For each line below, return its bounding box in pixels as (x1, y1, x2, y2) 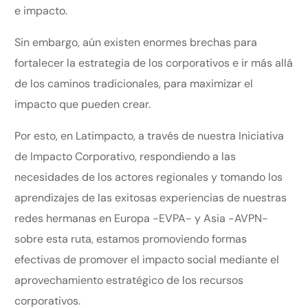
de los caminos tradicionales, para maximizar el (14, 76, 254, 91)
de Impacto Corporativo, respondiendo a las (14, 148, 236, 164)
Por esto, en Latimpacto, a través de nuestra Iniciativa (14, 128, 285, 143)
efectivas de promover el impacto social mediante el (14, 252, 280, 267)
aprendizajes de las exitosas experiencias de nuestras (14, 190, 287, 205)
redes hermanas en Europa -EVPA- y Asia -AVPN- (14, 210, 269, 225)
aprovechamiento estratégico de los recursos (14, 272, 244, 287)
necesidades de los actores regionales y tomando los (14, 169, 283, 184)
